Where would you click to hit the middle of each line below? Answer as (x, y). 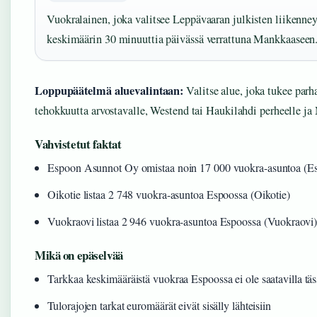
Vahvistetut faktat (78, 144)
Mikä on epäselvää (79, 255)
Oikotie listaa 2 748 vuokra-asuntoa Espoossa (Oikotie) (169, 194)
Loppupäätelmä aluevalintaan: (109, 91)
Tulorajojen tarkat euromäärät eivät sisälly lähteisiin (159, 305)
